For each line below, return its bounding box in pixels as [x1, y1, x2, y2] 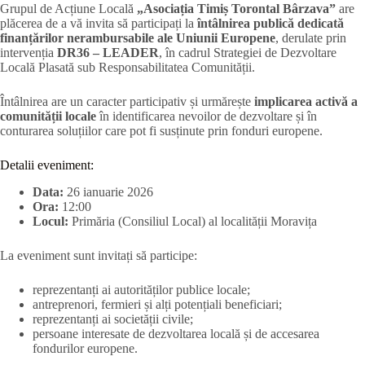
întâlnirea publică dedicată [197, 16, 344, 30]
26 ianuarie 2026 [64, 184, 153, 199]
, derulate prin [275, 31, 346, 45]
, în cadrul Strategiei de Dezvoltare [159, 46, 336, 59]
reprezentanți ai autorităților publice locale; [33, 282, 250, 297]
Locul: [33, 213, 68, 228]
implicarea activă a [254, 95, 358, 108]
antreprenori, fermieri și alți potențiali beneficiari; [33, 297, 282, 311]
